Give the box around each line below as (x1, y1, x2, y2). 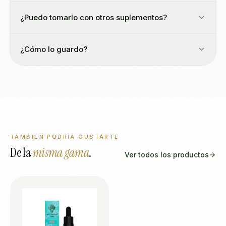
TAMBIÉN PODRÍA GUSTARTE (10, 133, 120, 140)
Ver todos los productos (125, 150, 209, 159)
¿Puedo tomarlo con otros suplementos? (20, 13, 167, 22)
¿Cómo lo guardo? (20, 44, 87, 54)
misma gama (32, 145, 89, 160)
